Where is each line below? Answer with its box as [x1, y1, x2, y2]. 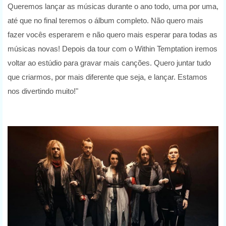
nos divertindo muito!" [8, 87, 78, 96]
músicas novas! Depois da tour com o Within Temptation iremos [8, 44, 217, 53]
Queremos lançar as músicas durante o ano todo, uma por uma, [8, 2, 218, 11]
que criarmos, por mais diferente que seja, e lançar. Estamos [8, 73, 207, 82]
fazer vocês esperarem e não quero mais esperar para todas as [8, 30, 217, 39]
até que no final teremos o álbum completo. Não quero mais [8, 16, 203, 25]
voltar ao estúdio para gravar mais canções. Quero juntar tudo [8, 59, 211, 68]
